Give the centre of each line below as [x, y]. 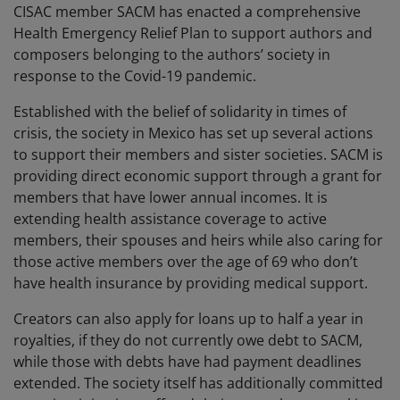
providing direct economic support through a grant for [198, 176]
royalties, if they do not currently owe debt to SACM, [188, 341]
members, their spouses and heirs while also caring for [198, 241]
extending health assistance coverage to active [170, 219]
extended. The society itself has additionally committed [198, 383]
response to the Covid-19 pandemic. [135, 76]
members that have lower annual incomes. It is [171, 198]
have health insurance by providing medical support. [192, 283]
